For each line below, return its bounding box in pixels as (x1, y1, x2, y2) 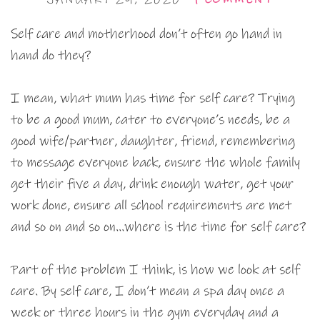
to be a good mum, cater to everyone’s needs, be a (11, 111, 290, 129)
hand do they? (11, 47, 91, 64)
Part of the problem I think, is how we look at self (11, 261, 300, 279)
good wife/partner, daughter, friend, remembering (11, 133, 295, 150)
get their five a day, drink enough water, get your (11, 176, 294, 193)
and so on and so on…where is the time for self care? (11, 219, 306, 236)
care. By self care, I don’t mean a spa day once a (11, 283, 284, 300)
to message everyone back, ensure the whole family (11, 154, 300, 171)
